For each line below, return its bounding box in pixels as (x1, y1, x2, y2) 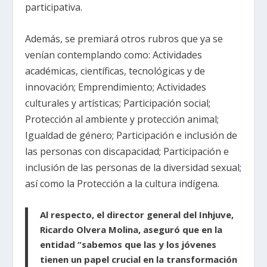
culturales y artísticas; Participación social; (25, 96, 211, 110)
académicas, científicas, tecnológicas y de (25, 64, 206, 77)
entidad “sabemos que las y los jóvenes (40, 238, 217, 250)
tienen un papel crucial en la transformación (40, 253, 238, 265)
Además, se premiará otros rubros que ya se (25, 32, 223, 45)
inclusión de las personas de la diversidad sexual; (25, 160, 242, 174)
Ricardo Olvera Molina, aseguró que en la (40, 223, 223, 235)
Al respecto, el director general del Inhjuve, (40, 208, 234, 221)
